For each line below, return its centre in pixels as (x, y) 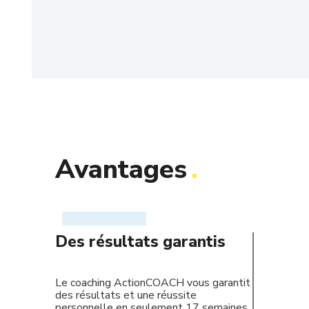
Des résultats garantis (140, 242)
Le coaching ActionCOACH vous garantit (153, 283)
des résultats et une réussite (126, 295)
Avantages (125, 169)
